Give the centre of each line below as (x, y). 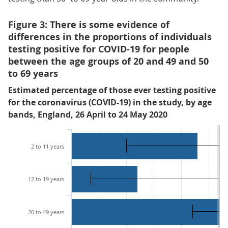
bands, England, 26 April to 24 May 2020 (88, 115)
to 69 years (33, 74)
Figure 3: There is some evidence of (89, 25)
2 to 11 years (48, 146)
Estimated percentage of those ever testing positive (112, 90)
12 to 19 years (46, 179)
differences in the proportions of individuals (110, 37)
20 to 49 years (46, 212)
